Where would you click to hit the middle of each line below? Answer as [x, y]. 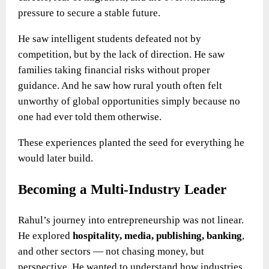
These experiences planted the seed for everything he [131, 142]
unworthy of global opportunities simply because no [129, 101]
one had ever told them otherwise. [90, 116]
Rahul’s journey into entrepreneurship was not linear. [131, 220]
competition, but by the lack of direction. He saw [121, 54]
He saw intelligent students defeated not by [110, 38]
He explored [45, 235]
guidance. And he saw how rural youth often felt [120, 85]
